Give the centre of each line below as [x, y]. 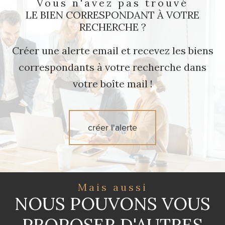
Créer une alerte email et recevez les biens [113, 50]
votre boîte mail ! [113, 83]
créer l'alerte [113, 128]
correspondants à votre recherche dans [113, 67]
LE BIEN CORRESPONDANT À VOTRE [113, 15]
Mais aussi [118, 187]
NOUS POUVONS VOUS [113, 204]
